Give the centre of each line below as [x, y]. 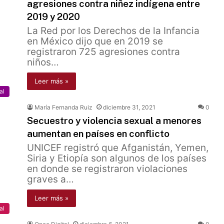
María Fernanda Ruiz [63, 107]
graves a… [50, 179]
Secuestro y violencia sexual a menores [114, 120]
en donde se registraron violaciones [107, 169]
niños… [43, 62]
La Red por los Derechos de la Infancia [113, 31]
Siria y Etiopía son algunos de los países [117, 158]
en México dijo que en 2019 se [95, 41]
